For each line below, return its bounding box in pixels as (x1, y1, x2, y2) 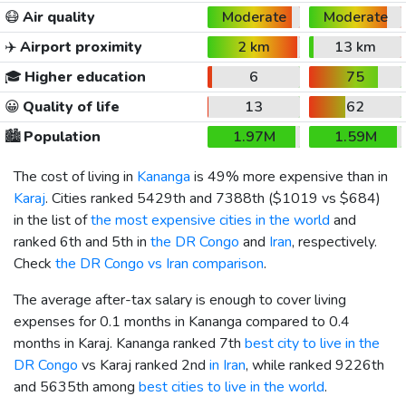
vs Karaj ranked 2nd (78, 354, 209, 375)
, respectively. (292, 231, 377, 252)
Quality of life (19, 96, 120, 117)
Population (20, 126, 101, 147)
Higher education (21, 66, 146, 87)
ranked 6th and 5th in (14, 231, 150, 252)
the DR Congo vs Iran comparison (55, 253, 264, 274)
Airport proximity (16, 36, 142, 57)
